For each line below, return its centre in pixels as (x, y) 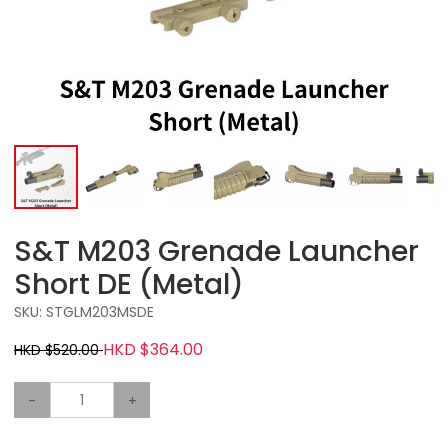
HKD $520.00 (58, 350)
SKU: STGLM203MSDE (84, 312)
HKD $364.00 (153, 349)
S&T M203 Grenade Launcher (216, 251)
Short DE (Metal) (129, 284)
